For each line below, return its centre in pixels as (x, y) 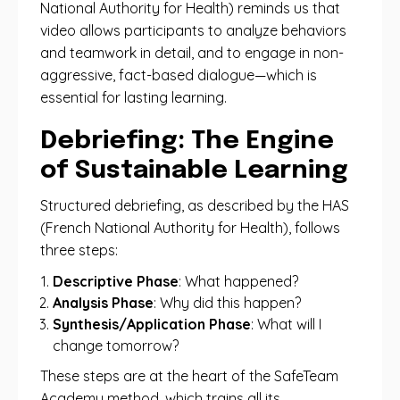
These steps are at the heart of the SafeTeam (189, 376)
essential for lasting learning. (133, 97)
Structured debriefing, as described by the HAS (195, 205)
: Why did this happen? (227, 303)
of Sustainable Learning (194, 171)
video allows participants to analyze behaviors (193, 30)
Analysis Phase (103, 303)
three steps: (79, 250)
